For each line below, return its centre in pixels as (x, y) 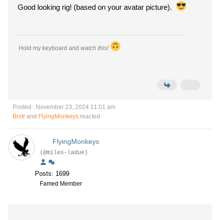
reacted (89, 116)
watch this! (95, 48)
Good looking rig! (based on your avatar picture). (97, 7)
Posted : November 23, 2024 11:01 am (64, 107)
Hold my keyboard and (50, 48)
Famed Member (61, 184)
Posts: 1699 (52, 174)
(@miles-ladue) (64, 153)
